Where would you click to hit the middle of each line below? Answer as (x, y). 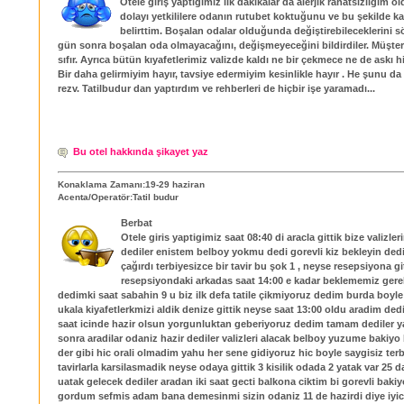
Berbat (137, 223)
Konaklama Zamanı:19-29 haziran (131, 184)
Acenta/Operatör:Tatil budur (118, 197)
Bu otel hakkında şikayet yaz (141, 152)
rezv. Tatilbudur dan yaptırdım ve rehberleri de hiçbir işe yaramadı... (216, 88)
